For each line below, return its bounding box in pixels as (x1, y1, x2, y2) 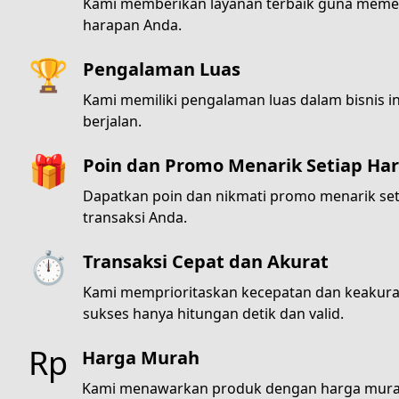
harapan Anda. (83, 14, 182, 35)
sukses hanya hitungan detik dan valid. (83, 303, 344, 323)
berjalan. (83, 110, 142, 131)
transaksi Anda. (83, 207, 187, 227)
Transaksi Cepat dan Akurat (83, 248, 329, 273)
